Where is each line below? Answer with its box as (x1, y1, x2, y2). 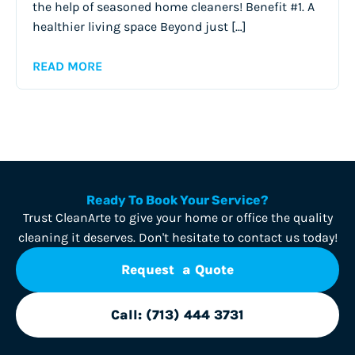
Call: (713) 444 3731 (111, 307, 244, 323)
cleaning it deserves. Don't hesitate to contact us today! (17, 230, 338, 246)
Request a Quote (121, 261, 234, 278)
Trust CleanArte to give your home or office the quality (22, 210, 333, 226)
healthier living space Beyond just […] (32, 19, 246, 35)
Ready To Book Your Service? (86, 193, 269, 208)
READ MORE (32, 59, 102, 74)
